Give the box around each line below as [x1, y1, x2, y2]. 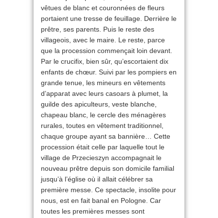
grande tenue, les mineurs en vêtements [41, 79, 165, 87]
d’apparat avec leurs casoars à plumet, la [41, 90, 168, 98]
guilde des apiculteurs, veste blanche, [41, 100, 157, 109]
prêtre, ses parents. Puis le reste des [41, 25, 154, 34]
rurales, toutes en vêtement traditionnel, [41, 122, 163, 130]
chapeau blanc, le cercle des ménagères [41, 111, 166, 119]
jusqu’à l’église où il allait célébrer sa [41, 175, 153, 183]
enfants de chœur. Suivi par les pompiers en [41, 68, 177, 76]
